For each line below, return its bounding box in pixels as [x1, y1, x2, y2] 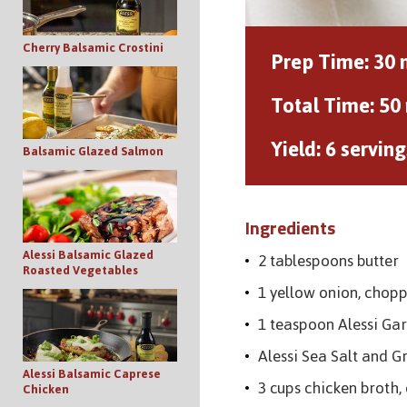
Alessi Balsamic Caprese [23, 362, 161, 385]
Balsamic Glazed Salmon [23, 139, 164, 163]
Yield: [271, 128, 321, 169]
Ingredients [245, 213, 335, 242]
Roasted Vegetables [23, 258, 138, 282]
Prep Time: [271, 41, 369, 82]
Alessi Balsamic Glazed [23, 243, 154, 266]
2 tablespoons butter [258, 244, 399, 276]
